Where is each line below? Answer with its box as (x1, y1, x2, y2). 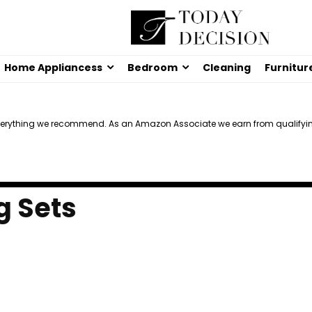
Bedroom (127, 61, 178, 75)
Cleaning (203, 61, 251, 75)
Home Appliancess (4, 61, 102, 75)
